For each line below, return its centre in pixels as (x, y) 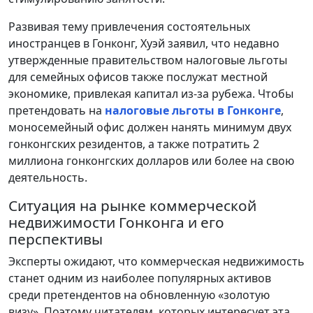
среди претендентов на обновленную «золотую (139, 294)
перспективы (56, 239)
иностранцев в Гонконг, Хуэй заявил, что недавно (144, 43)
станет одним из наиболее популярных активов (140, 278)
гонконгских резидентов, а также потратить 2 (134, 144)
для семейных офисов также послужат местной (138, 77)
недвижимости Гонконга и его (116, 222)
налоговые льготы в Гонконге (191, 110)
